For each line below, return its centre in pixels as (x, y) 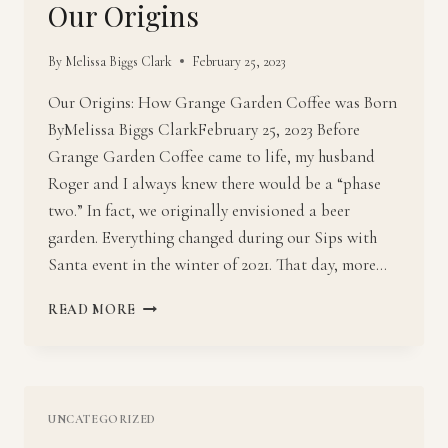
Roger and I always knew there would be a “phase (214, 183)
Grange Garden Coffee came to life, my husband (211, 156)
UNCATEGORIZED (102, 418)
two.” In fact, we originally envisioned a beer (199, 210)
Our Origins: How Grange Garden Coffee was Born (222, 102)
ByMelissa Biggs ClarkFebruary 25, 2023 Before (204, 129)
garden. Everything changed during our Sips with (212, 237)
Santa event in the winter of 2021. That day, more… (217, 264)
